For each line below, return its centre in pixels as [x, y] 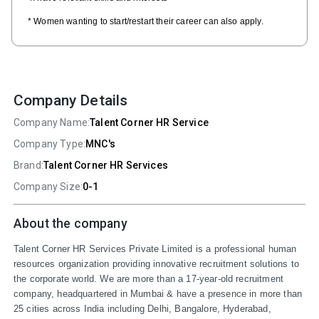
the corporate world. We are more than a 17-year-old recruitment [149, 279]
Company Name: [52, 122]
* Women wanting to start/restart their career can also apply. [146, 21]
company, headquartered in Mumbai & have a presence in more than [158, 294]
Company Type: [50, 144]
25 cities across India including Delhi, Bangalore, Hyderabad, [142, 309]
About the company [70, 224]
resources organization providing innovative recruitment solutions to [156, 264]
